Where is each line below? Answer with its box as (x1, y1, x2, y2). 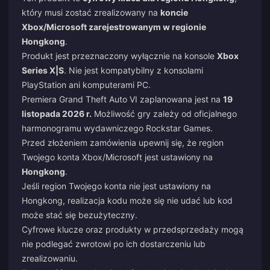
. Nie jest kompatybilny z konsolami (64, 65, 203, 75)
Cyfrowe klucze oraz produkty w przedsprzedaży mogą (22, 224, 243, 234)
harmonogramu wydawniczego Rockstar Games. (22, 123, 213, 133)
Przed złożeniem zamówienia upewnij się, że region (22, 137, 224, 148)
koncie (160, 7, 188, 17)
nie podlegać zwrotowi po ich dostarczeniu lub (22, 239, 206, 249)
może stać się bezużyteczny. (22, 210, 137, 220)
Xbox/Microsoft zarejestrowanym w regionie (22, 22, 206, 32)
